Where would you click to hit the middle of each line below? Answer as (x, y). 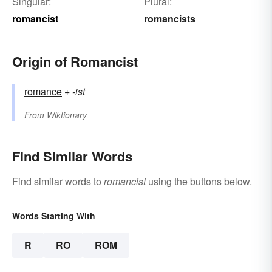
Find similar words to (58, 182)
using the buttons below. (199, 182)
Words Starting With (54, 216)
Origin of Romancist (75, 62)
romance (43, 92)
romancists (169, 19)
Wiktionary (67, 115)
